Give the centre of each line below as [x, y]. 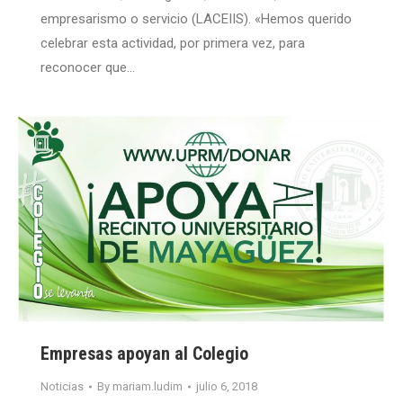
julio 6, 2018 [227, 387]
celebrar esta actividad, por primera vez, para [173, 43]
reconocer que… [88, 67]
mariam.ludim [148, 387]
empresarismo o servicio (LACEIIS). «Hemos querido [196, 18]
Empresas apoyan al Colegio [144, 354]
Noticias [62, 387]
